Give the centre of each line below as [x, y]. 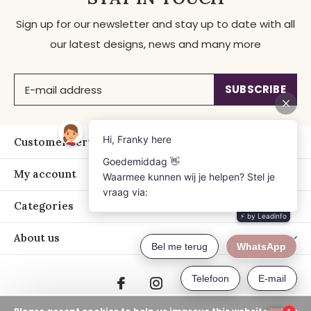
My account [45, 174]
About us [37, 238]
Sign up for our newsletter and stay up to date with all [155, 24]
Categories [44, 206]
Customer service [62, 142]
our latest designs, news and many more [155, 44]
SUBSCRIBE [255, 90]
